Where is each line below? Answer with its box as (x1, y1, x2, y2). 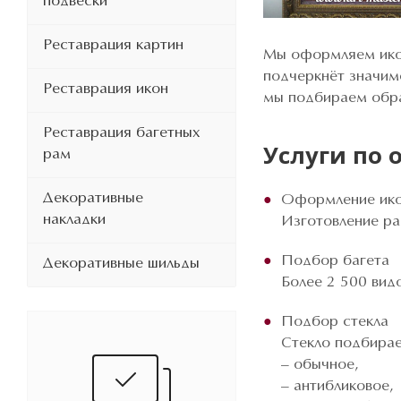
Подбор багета (281, 253, 389, 269)
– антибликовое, (281, 379, 394, 394)
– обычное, (281, 357, 359, 372)
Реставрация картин (43, 38, 183, 53)
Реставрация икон (43, 81, 168, 97)
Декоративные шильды (43, 256, 200, 271)
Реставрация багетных (43, 125, 200, 141)
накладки (43, 212, 106, 227)
